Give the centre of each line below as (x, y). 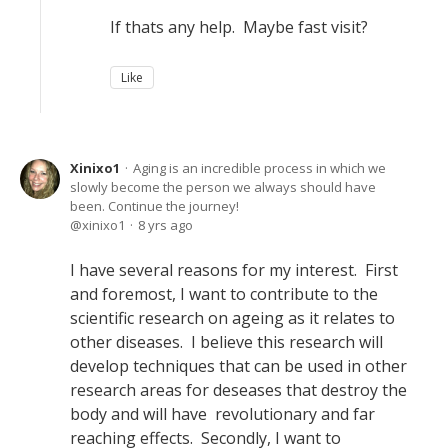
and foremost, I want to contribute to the (224, 294)
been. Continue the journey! (154, 206)
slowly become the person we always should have (223, 187)
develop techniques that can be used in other (238, 366)
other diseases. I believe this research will (226, 342)
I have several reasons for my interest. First (234, 270)
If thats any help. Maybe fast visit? (239, 27)
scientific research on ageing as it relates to (232, 318)
